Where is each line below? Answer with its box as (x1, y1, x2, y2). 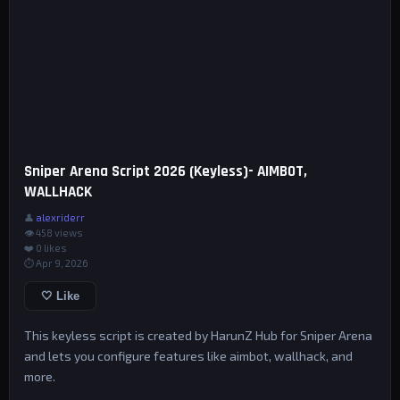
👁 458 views (24, 227, 83, 238)
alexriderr (36, 212, 85, 223)
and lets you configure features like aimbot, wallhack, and (24, 348, 353, 363)
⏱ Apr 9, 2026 (24, 257, 88, 269)
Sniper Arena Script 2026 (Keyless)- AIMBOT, (24, 162, 307, 181)
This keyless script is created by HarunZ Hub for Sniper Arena (24, 328, 372, 343)
